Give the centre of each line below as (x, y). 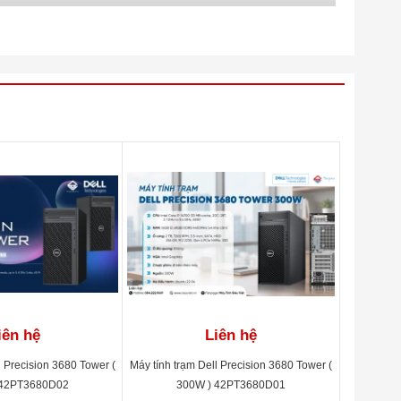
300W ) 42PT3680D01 (231, 385)
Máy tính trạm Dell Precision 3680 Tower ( (231, 365)
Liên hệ (231, 335)
